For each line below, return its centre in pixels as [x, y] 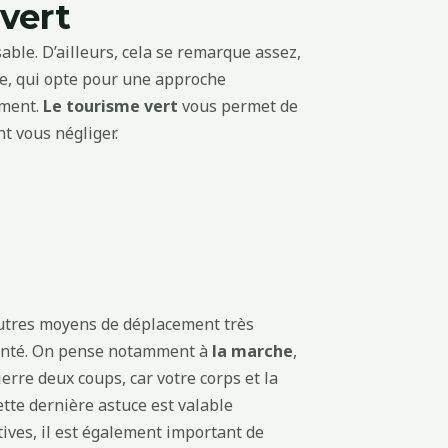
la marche [252, 351]
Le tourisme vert [110, 105]
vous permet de [238, 105]
